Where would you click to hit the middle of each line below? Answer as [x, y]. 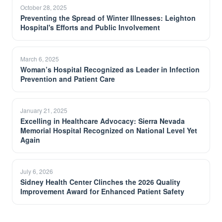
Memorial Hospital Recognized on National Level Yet [109, 130]
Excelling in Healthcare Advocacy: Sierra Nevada [103, 121]
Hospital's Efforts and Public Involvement [90, 27]
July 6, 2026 [37, 171]
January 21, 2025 [44, 110]
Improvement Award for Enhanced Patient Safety [102, 191]
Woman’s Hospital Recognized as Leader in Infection [110, 69]
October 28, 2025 [44, 7]
